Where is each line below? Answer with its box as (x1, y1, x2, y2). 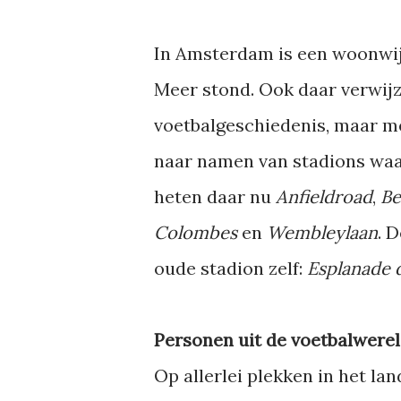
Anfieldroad (276, 185, 372, 208)
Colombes (154, 221, 237, 243)
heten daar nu (154, 185, 276, 208)
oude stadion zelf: (154, 257, 307, 279)
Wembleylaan (267, 221, 378, 243)
